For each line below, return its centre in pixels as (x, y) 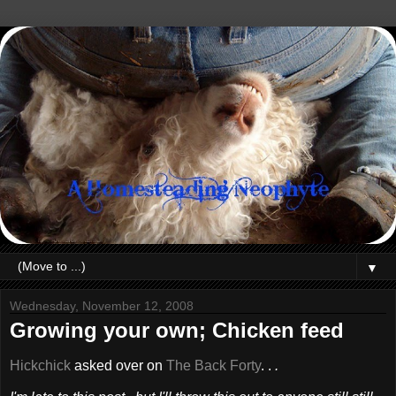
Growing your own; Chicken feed (177, 331)
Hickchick (40, 365)
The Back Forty (213, 365)
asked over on (118, 365)
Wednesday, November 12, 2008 (102, 306)
